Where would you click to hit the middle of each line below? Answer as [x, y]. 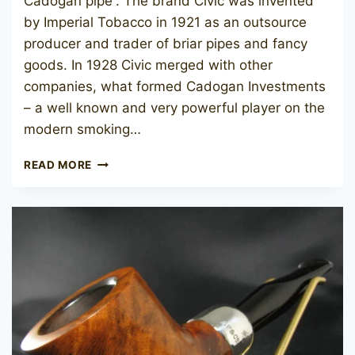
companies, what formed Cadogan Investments [175, 87]
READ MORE [58, 165]
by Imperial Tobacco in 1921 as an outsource [165, 23]
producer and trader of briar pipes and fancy [166, 44]
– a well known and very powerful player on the [174, 108]
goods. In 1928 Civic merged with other [148, 65]
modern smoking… [82, 130]
